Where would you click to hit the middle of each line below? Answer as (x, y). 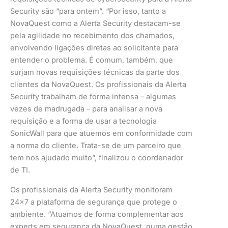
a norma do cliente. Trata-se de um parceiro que (96, 146)
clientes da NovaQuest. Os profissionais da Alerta (98, 85)
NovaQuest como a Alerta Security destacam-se (95, 24)
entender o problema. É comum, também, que (92, 60)
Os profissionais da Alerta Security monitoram (91, 190)
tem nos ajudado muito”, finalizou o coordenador (97, 158)
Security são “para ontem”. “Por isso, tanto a (88, 11)
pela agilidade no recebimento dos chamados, (92, 36)
